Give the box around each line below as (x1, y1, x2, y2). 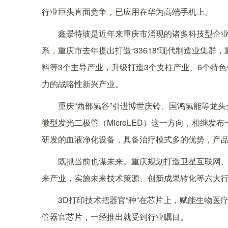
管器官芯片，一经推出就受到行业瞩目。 (42, 211, 188, 223)
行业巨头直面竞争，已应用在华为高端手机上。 (42, 6, 213, 18)
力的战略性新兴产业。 (42, 78, 123, 90)
